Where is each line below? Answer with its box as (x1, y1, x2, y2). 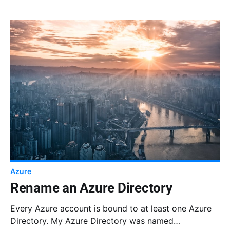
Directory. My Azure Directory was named (10, 215, 174, 226)
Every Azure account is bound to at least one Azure (10, 203, 212, 214)
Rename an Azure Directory (10, 180, 172, 196)
